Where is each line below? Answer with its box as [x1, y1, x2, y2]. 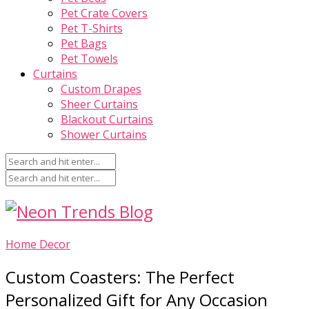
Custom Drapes [61, 81, 141, 97]
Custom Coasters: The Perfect [6, 265, 235, 288]
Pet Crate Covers [61, 6, 148, 21]
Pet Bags [61, 36, 107, 51]
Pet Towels [61, 51, 118, 66]
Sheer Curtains [61, 97, 138, 112]
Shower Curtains [61, 127, 147, 142]
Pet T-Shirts [61, 21, 123, 36]
